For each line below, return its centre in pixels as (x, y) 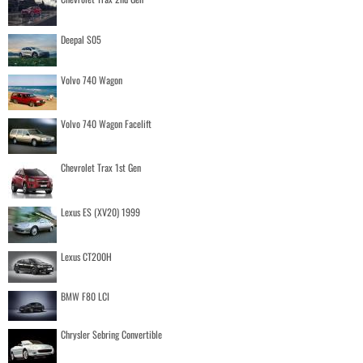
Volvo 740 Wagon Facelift (106, 124)
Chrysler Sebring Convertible (111, 334)
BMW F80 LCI (85, 296)
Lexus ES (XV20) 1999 (100, 212)
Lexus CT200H (86, 256)
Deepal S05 (81, 39)
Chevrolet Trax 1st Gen (101, 167)
